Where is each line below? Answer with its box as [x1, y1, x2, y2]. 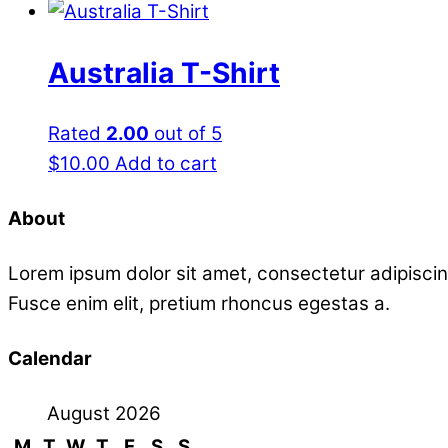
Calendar [8, 347, 92, 371]
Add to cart [115, 152, 217, 176]
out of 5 [149, 122, 222, 146]
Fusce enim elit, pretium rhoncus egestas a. [8, 292, 390, 316]
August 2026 [46, 402, 161, 426]
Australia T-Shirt [48, 55, 280, 90]
